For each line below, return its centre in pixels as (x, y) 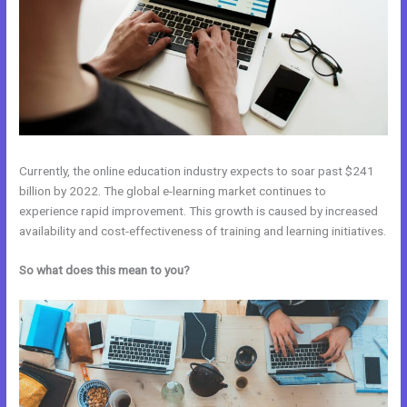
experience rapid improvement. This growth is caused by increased (199, 210)
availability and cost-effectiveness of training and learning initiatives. (203, 230)
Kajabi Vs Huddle (238, 270)
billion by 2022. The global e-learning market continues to (173, 190)
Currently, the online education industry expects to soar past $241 (197, 170)
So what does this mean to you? (106, 270)
